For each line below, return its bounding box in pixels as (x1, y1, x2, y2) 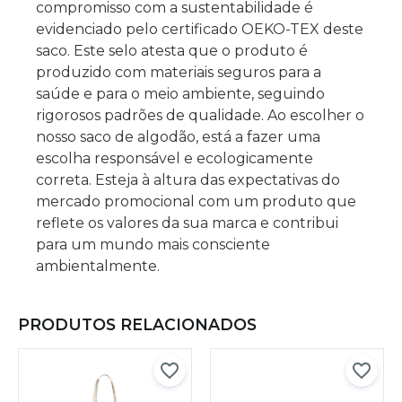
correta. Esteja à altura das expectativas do (36, 170, 340, 188)
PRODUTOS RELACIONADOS (18, 314, 257, 334)
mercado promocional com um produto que (36, 192, 356, 210)
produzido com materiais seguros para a (36, 63, 321, 81)
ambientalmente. (36, 257, 160, 275)
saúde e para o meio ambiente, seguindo (36, 84, 325, 102)
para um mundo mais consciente (36, 235, 270, 253)
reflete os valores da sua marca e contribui (36, 214, 338, 232)
